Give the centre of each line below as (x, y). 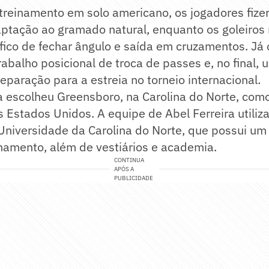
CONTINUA (129, 160)
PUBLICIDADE (134, 178)
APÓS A (124, 169)
